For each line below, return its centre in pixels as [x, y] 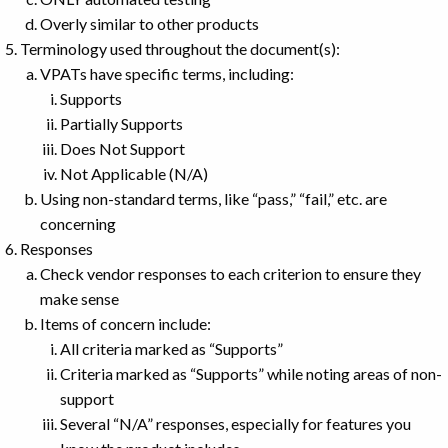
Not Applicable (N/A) [134, 173]
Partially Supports [121, 123]
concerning [78, 223]
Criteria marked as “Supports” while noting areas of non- [251, 373]
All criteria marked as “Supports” [171, 348]
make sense [79, 298]
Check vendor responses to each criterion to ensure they [230, 273]
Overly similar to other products [149, 23]
